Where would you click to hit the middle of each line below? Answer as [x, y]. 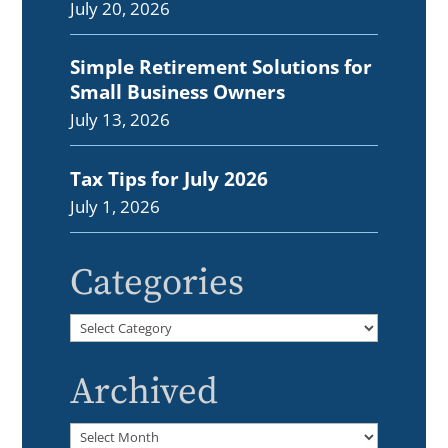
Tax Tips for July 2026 [169, 178]
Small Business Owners [178, 92]
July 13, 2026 [120, 120]
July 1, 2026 [115, 206]
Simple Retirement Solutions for [221, 67]
